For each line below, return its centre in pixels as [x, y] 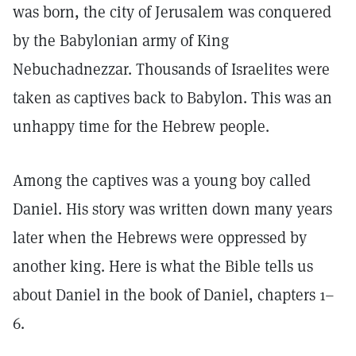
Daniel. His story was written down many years [172, 209]
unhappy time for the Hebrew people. [141, 126]
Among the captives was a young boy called [162, 180]
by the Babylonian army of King [121, 41]
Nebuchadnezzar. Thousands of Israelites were [171, 69]
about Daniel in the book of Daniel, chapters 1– [174, 295]
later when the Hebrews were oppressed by [160, 238]
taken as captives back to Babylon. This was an [172, 98]
